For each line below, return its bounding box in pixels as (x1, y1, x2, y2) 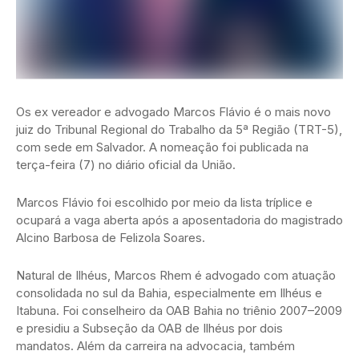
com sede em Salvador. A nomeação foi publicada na (16, 139, 309, 155)
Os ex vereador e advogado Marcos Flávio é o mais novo (16, 103, 331, 119)
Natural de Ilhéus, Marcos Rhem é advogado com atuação (16, 267, 336, 283)
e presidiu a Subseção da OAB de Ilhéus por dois (16, 320, 283, 336)
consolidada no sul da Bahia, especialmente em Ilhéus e (16, 284, 322, 301)
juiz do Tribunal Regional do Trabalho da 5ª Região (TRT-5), (16, 121, 342, 137)
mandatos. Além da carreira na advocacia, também (16, 337, 295, 353)
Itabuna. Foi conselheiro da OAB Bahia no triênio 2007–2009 (16, 302, 342, 318)
